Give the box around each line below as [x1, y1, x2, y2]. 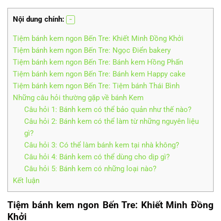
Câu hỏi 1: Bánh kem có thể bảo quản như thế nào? [24, 105, 191, 114]
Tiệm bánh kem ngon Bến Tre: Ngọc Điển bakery [13, 45, 171, 55]
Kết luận [13, 176, 39, 185]
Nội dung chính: [13, 14, 64, 24]
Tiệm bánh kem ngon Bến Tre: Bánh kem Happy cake [13, 69, 185, 78]
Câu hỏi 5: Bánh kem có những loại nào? [24, 164, 156, 173]
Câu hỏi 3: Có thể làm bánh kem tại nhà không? [24, 140, 179, 149]
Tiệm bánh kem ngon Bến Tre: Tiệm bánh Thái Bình [13, 81, 180, 90]
